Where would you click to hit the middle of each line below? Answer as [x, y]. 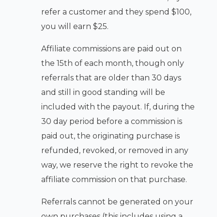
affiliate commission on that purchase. [114, 179]
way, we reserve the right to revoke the [117, 165]
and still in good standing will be [103, 92]
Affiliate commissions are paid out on [111, 49]
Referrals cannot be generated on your [117, 202]
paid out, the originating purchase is [110, 136]
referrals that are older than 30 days [111, 78]
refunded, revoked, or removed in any [115, 150]
